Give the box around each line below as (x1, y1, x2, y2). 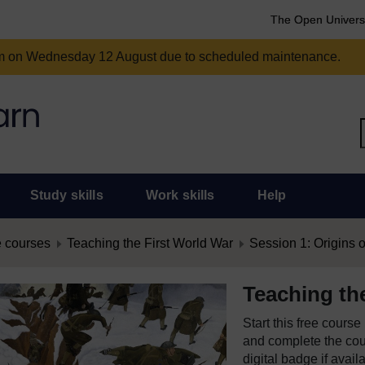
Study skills (29, 188, 103, 202)
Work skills (145, 188, 215, 202)
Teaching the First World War (67, 236, 233, 250)
